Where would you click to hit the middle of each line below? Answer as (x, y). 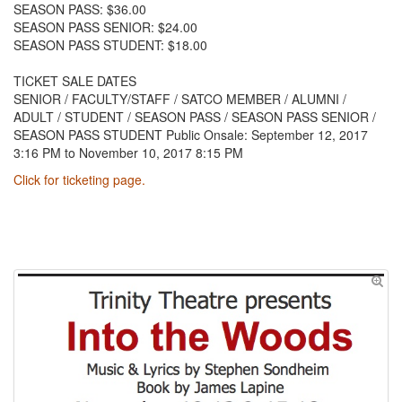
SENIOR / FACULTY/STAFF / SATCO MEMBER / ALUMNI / (180, 99)
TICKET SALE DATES (75, 81)
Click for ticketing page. (79, 179)
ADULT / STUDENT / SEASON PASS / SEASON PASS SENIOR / (195, 117)
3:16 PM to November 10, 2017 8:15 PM (128, 153)
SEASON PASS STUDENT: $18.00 (110, 45)
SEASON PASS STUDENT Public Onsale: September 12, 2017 (191, 135)
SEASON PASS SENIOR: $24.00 (105, 27)
